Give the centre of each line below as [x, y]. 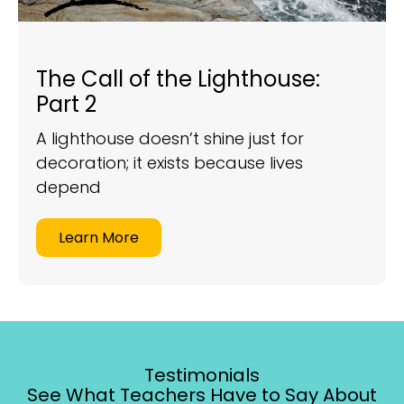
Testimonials [202, 375]
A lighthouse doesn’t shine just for [170, 138]
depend [69, 187]
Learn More [99, 237]
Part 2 [66, 104]
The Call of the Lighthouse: [178, 78]
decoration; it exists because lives [170, 162]
